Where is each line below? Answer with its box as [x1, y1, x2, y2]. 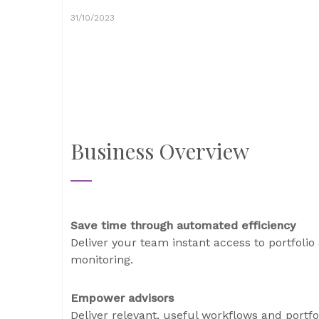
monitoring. [70, 253, 133, 267]
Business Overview [70, 137, 249, 166]
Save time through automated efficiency [70, 219, 296, 233]
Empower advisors [70, 291, 174, 305]
